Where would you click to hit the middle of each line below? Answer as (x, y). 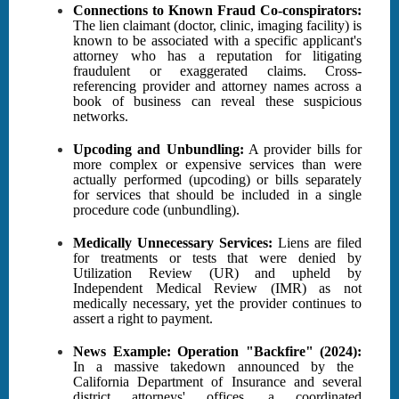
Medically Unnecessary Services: (173, 243)
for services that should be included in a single (217, 195)
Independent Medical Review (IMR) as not (217, 289)
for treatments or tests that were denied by (217, 258)
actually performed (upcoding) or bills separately (217, 180)
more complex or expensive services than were (217, 165)
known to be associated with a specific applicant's (217, 41)
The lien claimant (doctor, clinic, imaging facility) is (217, 26)
